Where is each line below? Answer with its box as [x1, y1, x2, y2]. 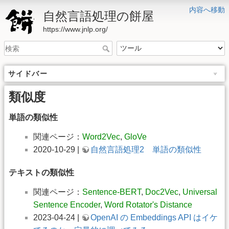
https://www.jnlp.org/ [43, 25, 108, 33]
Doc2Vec [145, 187, 178, 196]
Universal [182, 187, 217, 196]
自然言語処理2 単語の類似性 [90, 145, 201, 154]
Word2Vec [82, 132, 120, 142]
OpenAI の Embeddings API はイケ [90, 213, 218, 222]
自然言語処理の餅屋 [43, 9, 154, 23]
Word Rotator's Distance [104, 200, 192, 209]
